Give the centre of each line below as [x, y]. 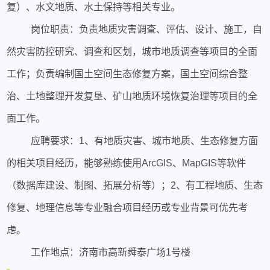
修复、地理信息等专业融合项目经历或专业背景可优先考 [127, 207]
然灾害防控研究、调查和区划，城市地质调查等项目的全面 [132, 51]
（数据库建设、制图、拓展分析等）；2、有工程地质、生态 [135, 185]
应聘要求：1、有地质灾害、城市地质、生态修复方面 [144, 140]
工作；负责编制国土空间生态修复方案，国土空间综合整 [127, 73]
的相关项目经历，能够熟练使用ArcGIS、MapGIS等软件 [127, 162]
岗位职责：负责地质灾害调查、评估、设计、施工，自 [146, 29]
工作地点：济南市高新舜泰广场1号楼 [110, 252]
